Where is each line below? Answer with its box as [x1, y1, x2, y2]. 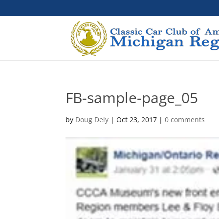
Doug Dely [75, 115, 109, 124]
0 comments [165, 115, 205, 124]
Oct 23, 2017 [116, 115, 157, 124]
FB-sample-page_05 [66, 88, 198, 108]
